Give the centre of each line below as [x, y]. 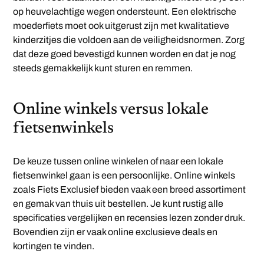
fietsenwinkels [63, 129]
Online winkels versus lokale [111, 110]
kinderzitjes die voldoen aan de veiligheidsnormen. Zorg [129, 40]
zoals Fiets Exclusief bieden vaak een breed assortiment [130, 190]
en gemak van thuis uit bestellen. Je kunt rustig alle [118, 204]
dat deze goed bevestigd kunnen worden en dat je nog [125, 54]
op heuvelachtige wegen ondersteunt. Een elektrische [125, 12]
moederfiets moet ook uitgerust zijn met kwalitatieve [121, 26]
